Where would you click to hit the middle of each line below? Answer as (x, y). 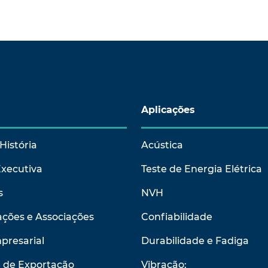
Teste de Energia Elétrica (202, 169)
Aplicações (168, 110)
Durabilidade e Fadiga (195, 241)
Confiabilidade (177, 217)
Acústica (162, 145)
